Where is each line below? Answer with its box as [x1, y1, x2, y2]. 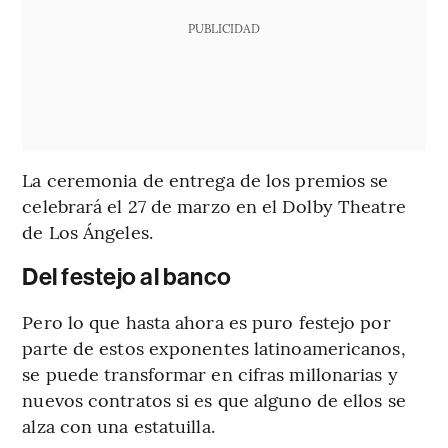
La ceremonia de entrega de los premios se [22, 166, 389, 192]
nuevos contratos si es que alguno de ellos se [22, 386, 406, 412]
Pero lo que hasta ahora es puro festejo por [22, 308, 391, 334]
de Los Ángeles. [22, 218, 153, 244]
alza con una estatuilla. [22, 412, 215, 438]
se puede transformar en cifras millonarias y [22, 360, 398, 386]
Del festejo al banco [22, 262, 232, 291]
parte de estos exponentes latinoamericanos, [22, 334, 406, 360]
